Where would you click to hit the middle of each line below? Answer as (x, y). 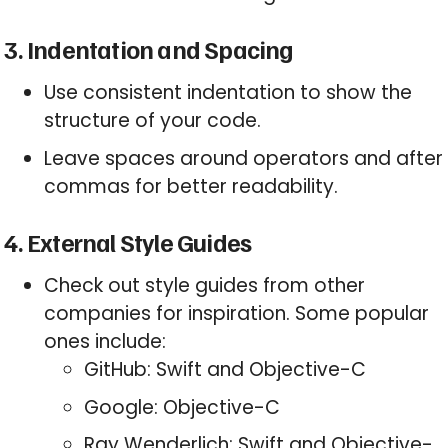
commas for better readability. (191, 186)
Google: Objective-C (182, 407)
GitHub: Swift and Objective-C (225, 370)
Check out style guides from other (205, 286)
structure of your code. (153, 121)
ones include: (105, 342)
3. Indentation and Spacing (149, 49)
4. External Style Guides (128, 242)
